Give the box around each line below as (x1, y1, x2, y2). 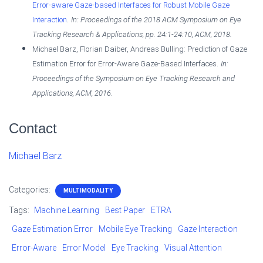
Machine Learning (34, 205, 99, 215)
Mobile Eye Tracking (99, 224, 172, 234)
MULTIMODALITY (63, 187, 113, 194)
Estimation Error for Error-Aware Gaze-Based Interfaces (32, 59, 217, 68)
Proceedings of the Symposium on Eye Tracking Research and (32, 73, 235, 83)
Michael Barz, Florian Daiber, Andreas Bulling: (32, 44, 187, 53)
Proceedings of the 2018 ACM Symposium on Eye (80, 15, 241, 24)
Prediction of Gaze (187, 44, 247, 53)
